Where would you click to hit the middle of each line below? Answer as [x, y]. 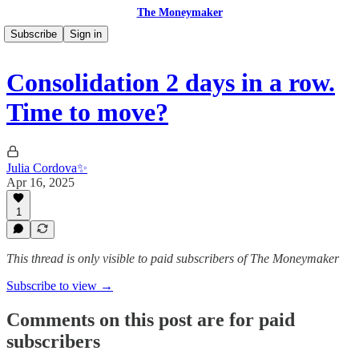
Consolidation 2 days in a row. [171, 83]
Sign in [86, 34]
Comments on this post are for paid [151, 319]
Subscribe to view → [60, 286]
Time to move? [87, 113]
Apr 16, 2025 [40, 182]
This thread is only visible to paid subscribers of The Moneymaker [173, 258]
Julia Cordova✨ [47, 167]
